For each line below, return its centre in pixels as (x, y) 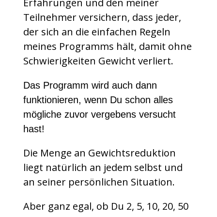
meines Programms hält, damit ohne (108, 46)
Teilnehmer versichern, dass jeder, (102, 17)
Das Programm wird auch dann (90, 85)
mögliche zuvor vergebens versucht (100, 115)
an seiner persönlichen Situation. (99, 182)
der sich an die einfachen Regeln (97, 32)
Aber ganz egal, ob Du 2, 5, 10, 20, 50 (106, 206)
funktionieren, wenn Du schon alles (98, 100)
